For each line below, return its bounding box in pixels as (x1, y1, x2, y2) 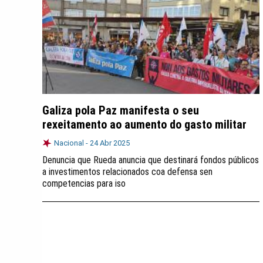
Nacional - (54, 139, 90, 147)
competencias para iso (42, 178, 126, 189)
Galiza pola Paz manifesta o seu (42, 103, 199, 117)
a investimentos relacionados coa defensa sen (42, 166, 213, 177)
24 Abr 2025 (90, 139, 130, 147)
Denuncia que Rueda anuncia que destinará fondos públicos (42, 154, 259, 166)
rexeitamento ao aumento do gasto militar (42, 117, 247, 131)
